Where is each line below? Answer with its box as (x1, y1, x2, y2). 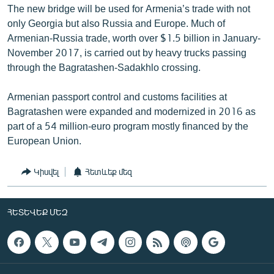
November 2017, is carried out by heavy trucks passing (7, 46, 246, 58)
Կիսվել (34, 166, 59, 177)
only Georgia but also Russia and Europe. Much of (7, 17, 225, 29)
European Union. (7, 134, 81, 146)
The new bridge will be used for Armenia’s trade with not (7, 2, 250, 14)
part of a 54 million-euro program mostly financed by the (7, 119, 248, 131)
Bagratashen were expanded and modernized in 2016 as (7, 105, 256, 117)
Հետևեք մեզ (85, 166, 132, 177)
